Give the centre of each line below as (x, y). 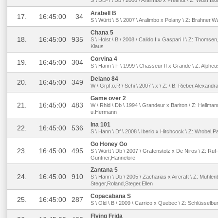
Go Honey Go (109, 144)
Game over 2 (108, 98)
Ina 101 (100, 125)
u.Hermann (104, 112)
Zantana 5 (104, 170)
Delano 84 (104, 79)
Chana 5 (102, 33)
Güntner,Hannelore (113, 158)
